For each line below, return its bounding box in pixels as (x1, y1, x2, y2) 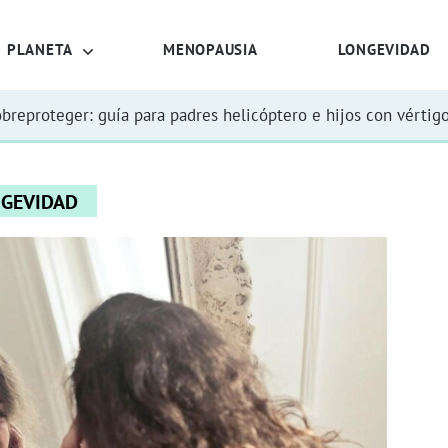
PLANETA (7, 39, 73, 59)
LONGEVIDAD (337, 39, 431, 59)
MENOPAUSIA (163, 39, 258, 59)
